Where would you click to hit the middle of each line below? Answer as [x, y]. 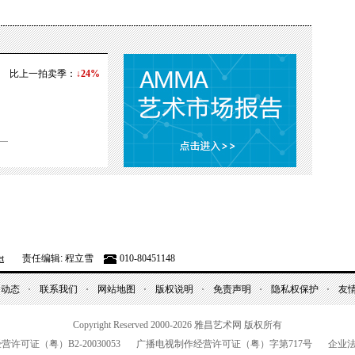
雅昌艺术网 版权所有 [237, 325]
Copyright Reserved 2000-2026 [132, 325]
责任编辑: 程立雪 [57, 258]
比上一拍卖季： [43, 74]
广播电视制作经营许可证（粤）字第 [212, 344]
